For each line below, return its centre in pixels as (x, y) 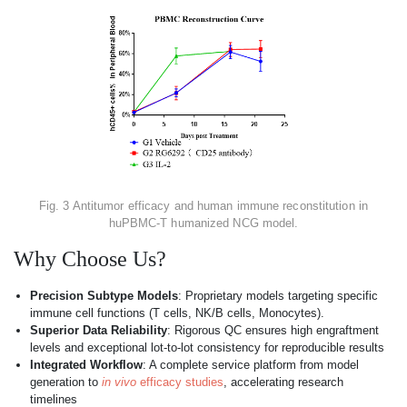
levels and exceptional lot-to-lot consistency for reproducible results (207, 347)
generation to (66, 382)
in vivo (119, 382)
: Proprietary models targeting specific (278, 295)
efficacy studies (180, 382)
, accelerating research (283, 382)
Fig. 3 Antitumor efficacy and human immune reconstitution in (203, 205)
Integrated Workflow (86, 364)
